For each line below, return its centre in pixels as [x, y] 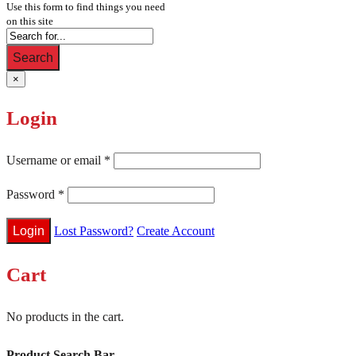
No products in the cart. [65, 317]
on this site [30, 21]
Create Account [176, 231]
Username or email [55, 161]
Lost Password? [94, 231]
